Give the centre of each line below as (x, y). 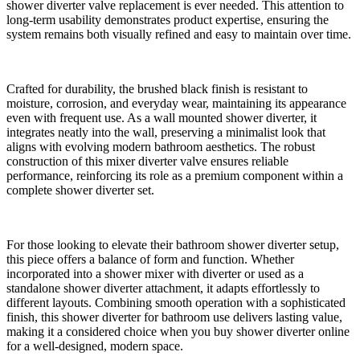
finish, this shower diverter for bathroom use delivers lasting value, (174, 317)
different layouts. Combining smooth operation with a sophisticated (176, 303)
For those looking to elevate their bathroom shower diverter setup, (173, 245)
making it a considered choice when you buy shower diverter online (178, 332)
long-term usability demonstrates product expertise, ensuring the (168, 20)
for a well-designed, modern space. (95, 346)
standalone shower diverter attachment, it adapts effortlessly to (163, 288)
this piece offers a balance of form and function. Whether (150, 260)
